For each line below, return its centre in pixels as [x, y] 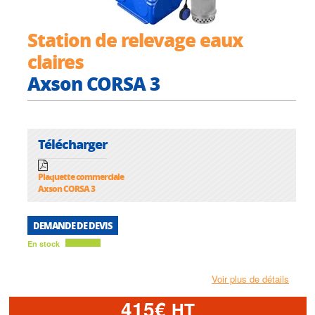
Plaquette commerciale [81, 177]
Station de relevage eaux [135, 40]
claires [56, 62]
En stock [44, 244]
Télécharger [72, 144]
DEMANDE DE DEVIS [73, 226]
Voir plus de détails [250, 279]
